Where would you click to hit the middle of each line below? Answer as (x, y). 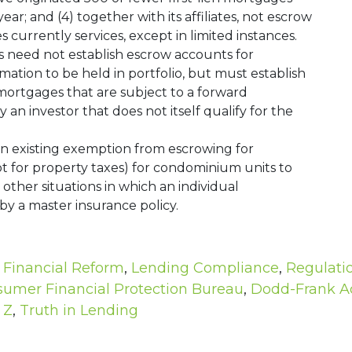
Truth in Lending (79, 311)
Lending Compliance (205, 268)
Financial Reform (63, 268)
